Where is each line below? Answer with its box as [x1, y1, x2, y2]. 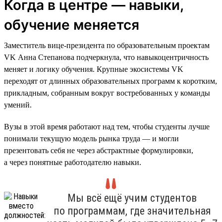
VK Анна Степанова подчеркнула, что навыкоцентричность [4, 53, 209, 61]
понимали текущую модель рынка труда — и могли [4, 134, 179, 143]
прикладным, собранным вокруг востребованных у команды [4, 88, 210, 97]
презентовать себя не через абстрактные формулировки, [4, 146, 193, 155]
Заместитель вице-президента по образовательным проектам [4, 41, 210, 50]
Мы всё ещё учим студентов [67, 191, 197, 204]
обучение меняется [4, 16, 139, 33]
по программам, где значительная [53, 204, 211, 217]
